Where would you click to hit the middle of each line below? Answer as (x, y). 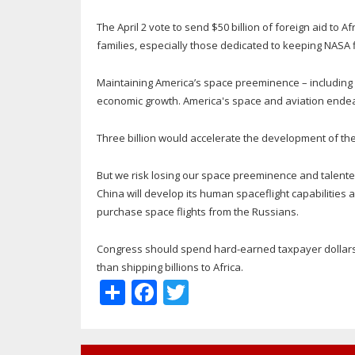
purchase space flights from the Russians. (198, 212)
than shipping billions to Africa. (170, 267)
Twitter (231, 289)
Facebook (213, 289)
